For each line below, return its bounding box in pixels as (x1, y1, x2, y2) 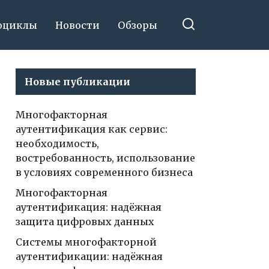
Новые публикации (25, 76, 130, 88)
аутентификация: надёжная (16, 201, 162, 213)
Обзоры (117, 19, 157, 31)
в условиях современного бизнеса (16, 166, 193, 178)
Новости (55, 19, 100, 31)
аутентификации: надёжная (16, 250, 163, 262)
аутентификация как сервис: (16, 123, 168, 135)
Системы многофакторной (16, 236, 157, 248)
